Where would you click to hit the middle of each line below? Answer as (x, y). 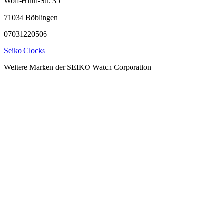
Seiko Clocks (24, 51)
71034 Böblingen (31, 17)
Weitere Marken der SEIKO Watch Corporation (77, 67)
